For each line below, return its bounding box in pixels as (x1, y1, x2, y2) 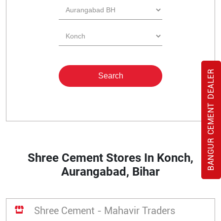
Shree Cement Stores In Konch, (28, 151, 193, 165)
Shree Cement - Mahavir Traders (34, 205, 175, 217)
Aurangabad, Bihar (61, 165, 160, 179)
